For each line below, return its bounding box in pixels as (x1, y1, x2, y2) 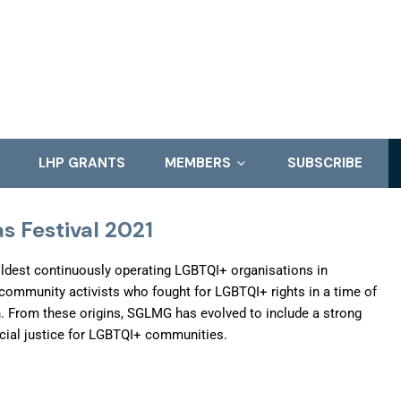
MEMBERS (164, 154, 235, 172)
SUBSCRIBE (286, 154, 363, 172)
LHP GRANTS (38, 154, 125, 172)
